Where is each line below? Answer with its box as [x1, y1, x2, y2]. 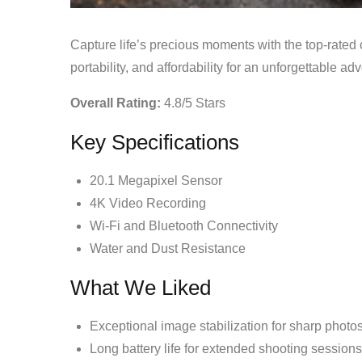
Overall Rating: [70, 95, 161, 110]
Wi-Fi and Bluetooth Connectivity [90, 218, 278, 233]
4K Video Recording [90, 196, 206, 210]
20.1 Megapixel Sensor [90, 173, 222, 187]
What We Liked [70, 275, 211, 300]
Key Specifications [70, 129, 239, 154]
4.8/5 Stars [161, 95, 225, 110]
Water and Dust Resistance [90, 241, 246, 255]
